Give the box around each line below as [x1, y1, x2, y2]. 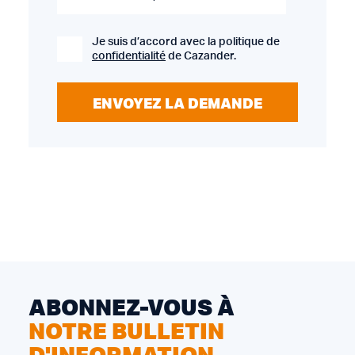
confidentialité [92, 51, 166, 62]
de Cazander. [166, 51, 236, 62]
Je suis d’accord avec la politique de [92, 36, 280, 48]
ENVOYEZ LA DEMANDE [93, 93, 262, 113]
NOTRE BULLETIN [29, 316, 224, 345]
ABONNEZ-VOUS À [29, 292, 235, 322]
